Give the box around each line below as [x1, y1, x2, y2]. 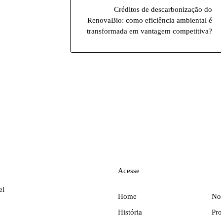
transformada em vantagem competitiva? [87, 27, 212, 35]
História [118, 208, 142, 216]
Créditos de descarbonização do [114, 5, 212, 13]
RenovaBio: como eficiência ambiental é [87, 16, 212, 24]
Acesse [118, 167, 140, 175]
